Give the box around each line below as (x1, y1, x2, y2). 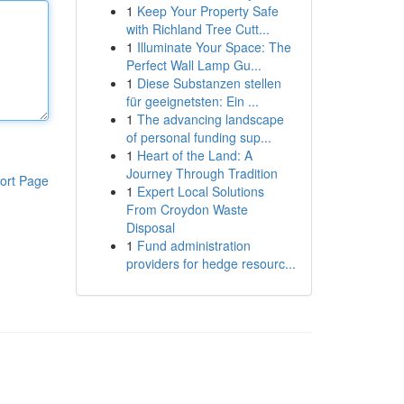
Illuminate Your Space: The (136, 38, 291, 56)
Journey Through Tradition (125, 164, 278, 182)
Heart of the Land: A (136, 146, 252, 164)
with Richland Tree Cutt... (125, 20, 270, 38)
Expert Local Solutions (136, 182, 264, 200)
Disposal (125, 218, 175, 236)
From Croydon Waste (125, 200, 248, 218)
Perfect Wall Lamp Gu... (125, 56, 262, 74)
